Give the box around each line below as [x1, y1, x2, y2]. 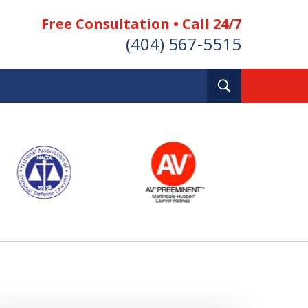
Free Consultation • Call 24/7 [41, 14, 241, 33]
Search [231, 88, 267, 104]
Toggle [231, 76, 269, 91]
